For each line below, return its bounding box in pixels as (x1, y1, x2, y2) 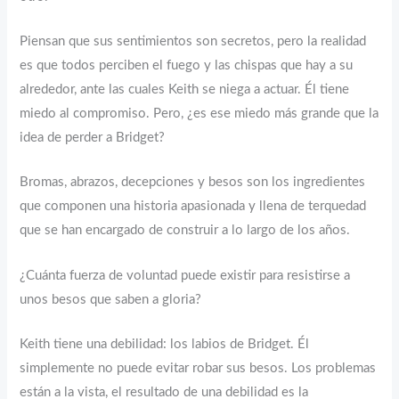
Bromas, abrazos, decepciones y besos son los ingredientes (20, 175, 366, 190)
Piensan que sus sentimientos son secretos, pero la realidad (20, 35, 367, 49)
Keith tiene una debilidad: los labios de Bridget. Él (20, 338, 310, 352)
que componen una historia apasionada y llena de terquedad (20, 199, 367, 214)
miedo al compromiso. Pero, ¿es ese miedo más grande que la (20, 107, 379, 121)
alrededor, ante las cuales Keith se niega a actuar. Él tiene (20, 83, 350, 97)
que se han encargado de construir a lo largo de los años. (20, 224, 351, 238)
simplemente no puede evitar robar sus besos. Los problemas (20, 362, 377, 376)
